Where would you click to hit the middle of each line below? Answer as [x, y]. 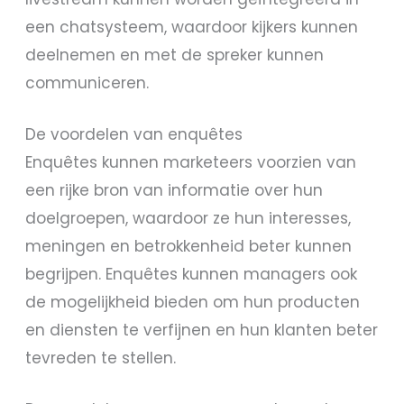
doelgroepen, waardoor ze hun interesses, [188, 218]
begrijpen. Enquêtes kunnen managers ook [192, 274]
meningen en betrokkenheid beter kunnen [189, 246]
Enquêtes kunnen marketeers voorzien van [191, 162]
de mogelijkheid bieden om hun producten [193, 302]
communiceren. [87, 83]
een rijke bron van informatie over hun [174, 190]
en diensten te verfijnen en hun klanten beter [202, 330]
